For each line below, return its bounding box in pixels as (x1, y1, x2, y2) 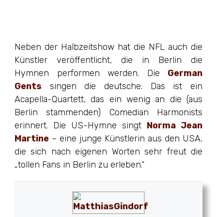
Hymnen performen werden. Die (15, 67, 168, 78)
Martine (15, 133, 49, 144)
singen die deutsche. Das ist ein (42, 80, 202, 92)
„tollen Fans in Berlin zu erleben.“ (15, 159, 144, 170)
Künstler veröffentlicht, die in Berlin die (15, 54, 202, 65)
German (168, 67, 202, 78)
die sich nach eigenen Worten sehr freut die (15, 146, 202, 157)
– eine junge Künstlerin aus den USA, (49, 133, 202, 144)
